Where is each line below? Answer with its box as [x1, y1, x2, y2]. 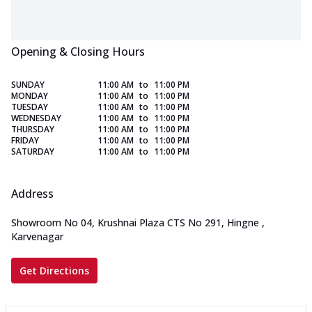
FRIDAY [11, 134, 39, 147]
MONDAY [11, 90, 48, 102]
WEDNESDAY [11, 112, 61, 125]
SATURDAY [11, 146, 54, 158]
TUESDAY [11, 101, 48, 114]
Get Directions [19, 264, 89, 278]
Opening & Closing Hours [11, 44, 145, 60]
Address [11, 186, 54, 202]
